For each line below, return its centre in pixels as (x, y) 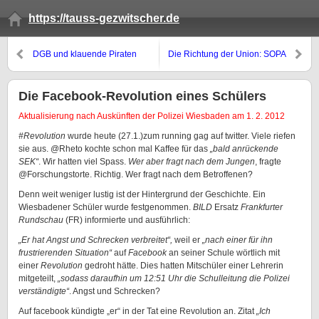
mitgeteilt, (38, 278)
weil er (188, 240)
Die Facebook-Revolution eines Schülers (142, 96)
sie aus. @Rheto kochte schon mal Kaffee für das (114, 149)
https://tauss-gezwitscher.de (104, 18)
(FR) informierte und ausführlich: (128, 220)
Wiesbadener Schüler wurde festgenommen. (106, 207)
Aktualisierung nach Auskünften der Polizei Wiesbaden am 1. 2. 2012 (152, 116)
